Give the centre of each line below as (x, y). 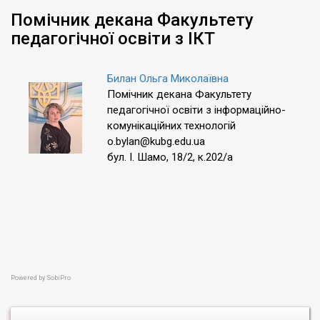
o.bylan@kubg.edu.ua (156, 141)
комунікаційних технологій (171, 126)
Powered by (29, 278)
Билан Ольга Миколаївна (168, 79)
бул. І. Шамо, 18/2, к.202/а (170, 157)
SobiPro (59, 278)
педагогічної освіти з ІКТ (113, 39)
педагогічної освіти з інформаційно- (196, 110)
